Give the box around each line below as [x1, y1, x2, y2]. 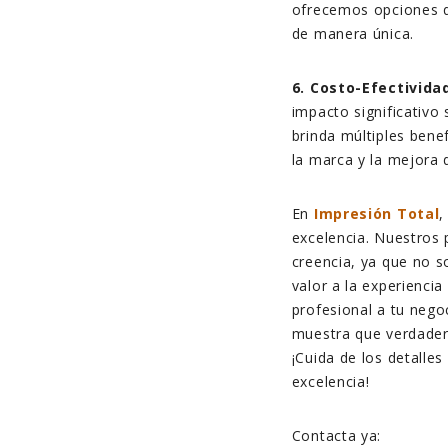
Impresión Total [313, 204, 440, 224]
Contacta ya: [291, 426, 382, 446]
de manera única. [291, 24, 414, 44]
